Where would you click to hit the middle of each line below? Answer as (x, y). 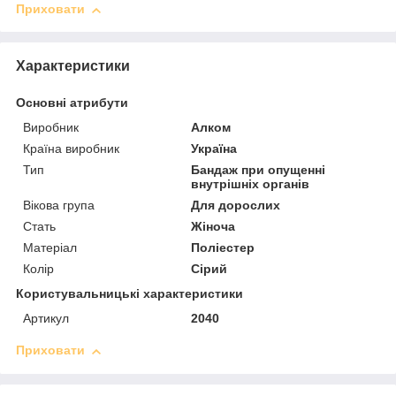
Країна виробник (71, 149)
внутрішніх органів (251, 184)
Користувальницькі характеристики (129, 294)
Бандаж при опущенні (259, 170)
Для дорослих (236, 206)
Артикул (46, 319)
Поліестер (223, 248)
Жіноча (213, 227)
